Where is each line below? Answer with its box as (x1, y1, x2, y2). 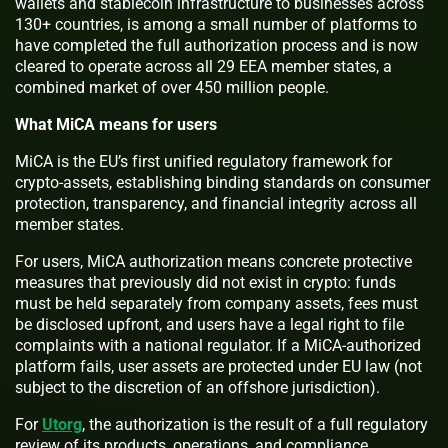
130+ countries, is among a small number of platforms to (15, 14, 417, 34)
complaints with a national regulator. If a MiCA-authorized (15, 335, 421, 355)
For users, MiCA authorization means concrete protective (15, 251, 412, 271)
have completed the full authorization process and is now (15, 35, 418, 55)
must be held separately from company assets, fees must (15, 293, 418, 313)
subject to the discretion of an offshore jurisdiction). (15, 377, 380, 397)
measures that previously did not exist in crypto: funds (15, 272, 396, 292)
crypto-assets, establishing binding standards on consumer (15, 172, 430, 192)
